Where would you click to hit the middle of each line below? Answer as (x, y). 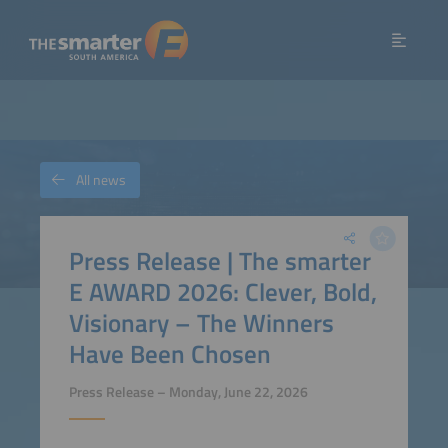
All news (101, 180)
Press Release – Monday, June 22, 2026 (188, 392)
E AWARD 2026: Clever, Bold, (222, 291)
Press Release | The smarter (219, 260)
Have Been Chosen (169, 353)
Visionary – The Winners (201, 322)
